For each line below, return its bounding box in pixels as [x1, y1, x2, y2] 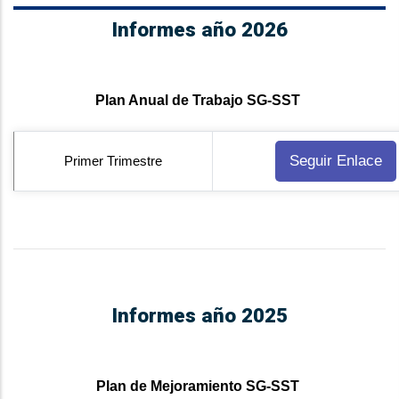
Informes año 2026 [111, 18, 288, 42]
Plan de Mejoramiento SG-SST [96, 379, 299, 395]
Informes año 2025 [111, 304, 288, 328]
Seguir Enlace [289, 152, 382, 170]
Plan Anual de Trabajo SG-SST [95, 93, 300, 109]
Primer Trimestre [64, 153, 162, 169]
